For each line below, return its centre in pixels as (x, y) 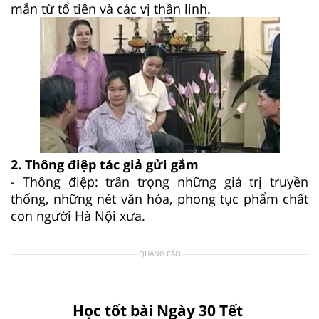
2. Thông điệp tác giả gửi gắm (105, 164)
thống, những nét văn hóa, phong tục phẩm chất (159, 198)
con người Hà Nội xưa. (78, 215)
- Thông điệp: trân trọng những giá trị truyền (159, 181)
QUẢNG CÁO (159, 253)
